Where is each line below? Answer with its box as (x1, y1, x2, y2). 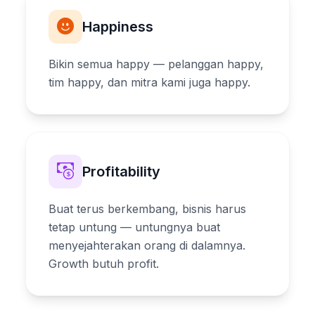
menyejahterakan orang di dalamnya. (49, 238, 245, 252)
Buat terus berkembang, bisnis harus (49, 201, 246, 216)
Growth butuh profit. (49, 256, 159, 271)
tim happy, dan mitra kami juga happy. (49, 75, 250, 89)
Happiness (82, 18, 153, 35)
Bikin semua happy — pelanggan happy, (49, 56, 264, 71)
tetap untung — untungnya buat (49, 219, 220, 234)
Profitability (82, 162, 160, 180)
